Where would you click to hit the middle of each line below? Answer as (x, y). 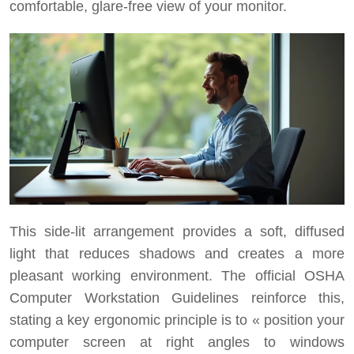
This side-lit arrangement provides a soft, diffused (177, 232)
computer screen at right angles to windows (177, 343)
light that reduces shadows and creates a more (177, 254)
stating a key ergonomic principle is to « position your (177, 320)
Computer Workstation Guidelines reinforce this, (177, 298)
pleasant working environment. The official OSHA (177, 276)
